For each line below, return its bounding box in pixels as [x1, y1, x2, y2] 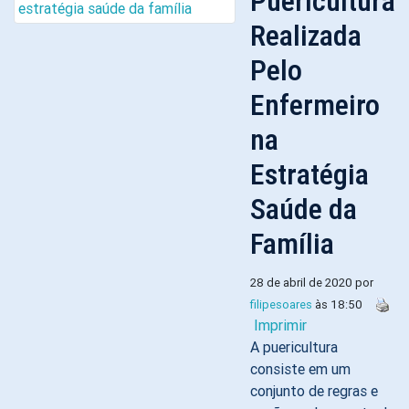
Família [250, 226, 334, 261]
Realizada [250, 18, 362, 53]
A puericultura [250, 338, 338, 356]
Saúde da [250, 192, 357, 226]
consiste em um [250, 360, 351, 378]
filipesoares [250, 297, 312, 312]
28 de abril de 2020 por [250, 275, 373, 290]
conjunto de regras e [250, 382, 378, 400]
